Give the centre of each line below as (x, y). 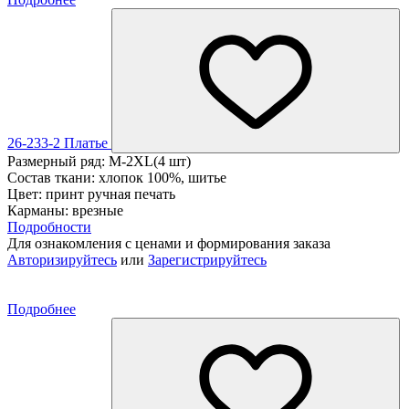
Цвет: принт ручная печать (91, 194)
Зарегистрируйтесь (207, 259)
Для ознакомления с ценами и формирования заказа (169, 243)
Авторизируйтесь (62, 259)
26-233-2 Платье (59, 142)
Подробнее (42, 309)
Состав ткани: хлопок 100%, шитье (117, 177)
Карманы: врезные (65, 210)
